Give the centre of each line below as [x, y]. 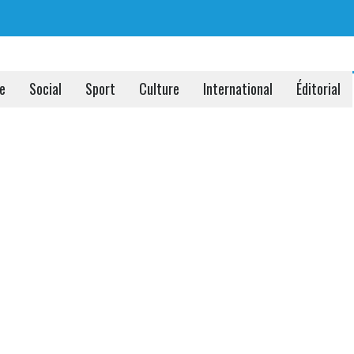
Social [45, 88]
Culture [159, 88]
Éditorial [318, 88]
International [238, 88]
